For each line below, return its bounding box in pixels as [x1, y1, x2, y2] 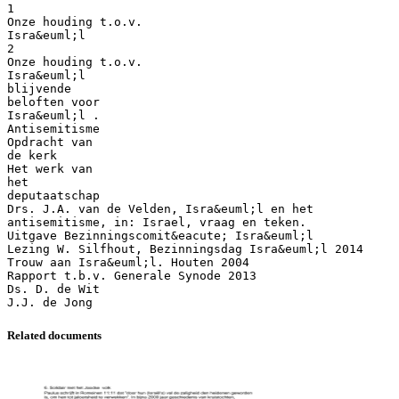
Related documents [7, 328, 102, 342]
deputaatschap [7, 188, 100, 202]
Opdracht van [7, 134, 93, 149]
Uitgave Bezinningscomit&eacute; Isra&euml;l [7, 228, 313, 242]
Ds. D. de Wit [7, 281, 100, 296]
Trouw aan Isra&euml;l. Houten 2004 [7, 255, 249, 269]
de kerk [7, 148, 57, 162]
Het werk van [7, 161, 93, 175]
